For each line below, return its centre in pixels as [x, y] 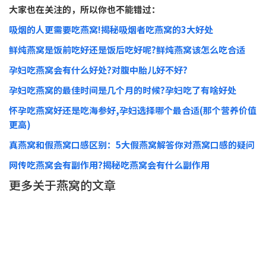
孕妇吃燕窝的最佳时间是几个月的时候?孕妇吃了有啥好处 [123, 90]
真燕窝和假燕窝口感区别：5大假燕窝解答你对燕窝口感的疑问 [132, 144]
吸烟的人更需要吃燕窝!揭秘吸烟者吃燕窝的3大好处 [111, 29]
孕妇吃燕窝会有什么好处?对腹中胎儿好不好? [98, 69]
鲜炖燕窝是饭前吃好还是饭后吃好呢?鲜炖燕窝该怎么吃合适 [127, 49]
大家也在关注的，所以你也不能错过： [85, 9]
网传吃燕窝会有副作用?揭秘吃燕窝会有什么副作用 [109, 164]
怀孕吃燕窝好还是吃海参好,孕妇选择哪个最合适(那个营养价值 [133, 110]
